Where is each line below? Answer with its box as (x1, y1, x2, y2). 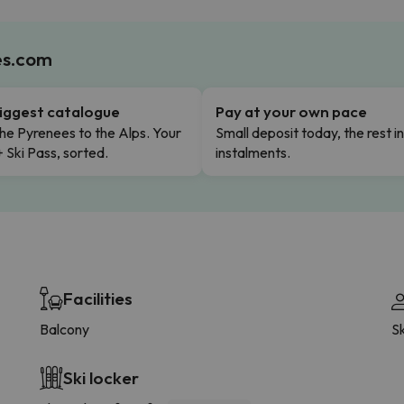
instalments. (216, 142, 290, 161)
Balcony (40, 319, 89, 338)
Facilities (63, 287, 133, 309)
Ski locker (63, 366, 139, 389)
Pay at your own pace (216, 101, 367, 121)
